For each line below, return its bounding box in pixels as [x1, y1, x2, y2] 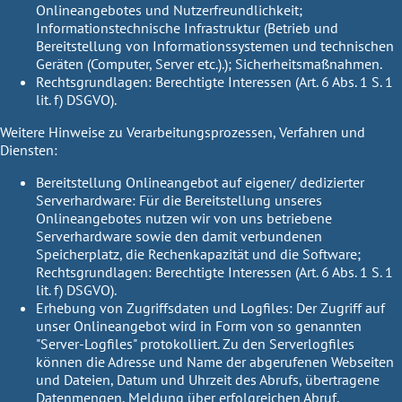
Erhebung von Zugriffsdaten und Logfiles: [36, 299, 296, 318]
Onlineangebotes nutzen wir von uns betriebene [36, 209, 332, 228]
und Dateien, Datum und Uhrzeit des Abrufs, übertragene [36, 371, 380, 389]
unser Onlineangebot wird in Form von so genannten [36, 317, 362, 336]
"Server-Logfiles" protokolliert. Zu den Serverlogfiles [36, 335, 354, 354]
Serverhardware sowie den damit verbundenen [36, 227, 322, 246]
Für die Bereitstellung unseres [135, 191, 322, 210]
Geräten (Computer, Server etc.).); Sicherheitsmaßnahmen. [36, 55, 382, 74]
